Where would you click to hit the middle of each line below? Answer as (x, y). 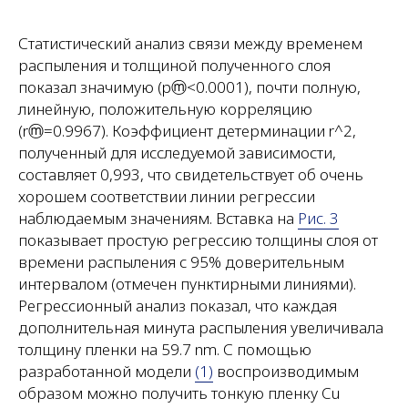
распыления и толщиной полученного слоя (174, 65)
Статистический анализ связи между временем (190, 43)
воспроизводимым (286, 371)
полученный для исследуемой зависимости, (177, 152)
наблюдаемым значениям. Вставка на (158, 218)
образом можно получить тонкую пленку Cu (179, 393)
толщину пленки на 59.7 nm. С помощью (165, 349)
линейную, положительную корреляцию (165, 108)
